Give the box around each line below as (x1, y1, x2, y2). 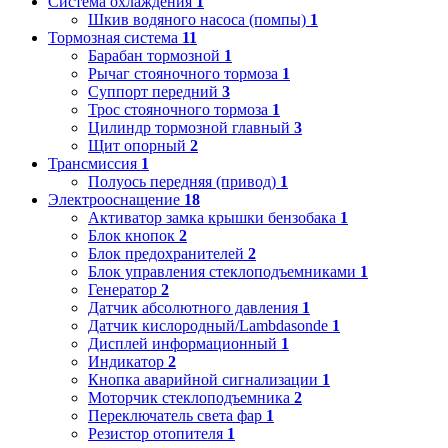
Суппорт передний (88, 82, 218, 100)
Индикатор (88, 352, 164, 370)
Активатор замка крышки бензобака (88, 208, 336, 226)
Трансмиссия (48, 154, 141, 172)
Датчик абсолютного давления (88, 298, 298, 316)
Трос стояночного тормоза (88, 100, 268, 118)
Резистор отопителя (88, 424, 223, 442)
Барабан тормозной (88, 46, 220, 64)
